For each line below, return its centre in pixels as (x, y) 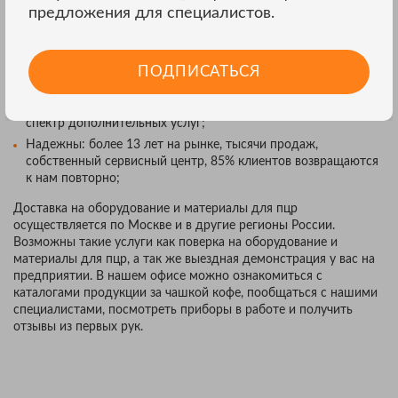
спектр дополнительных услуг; (115, 123)
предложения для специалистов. (151, 13)
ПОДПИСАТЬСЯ (199, 71)
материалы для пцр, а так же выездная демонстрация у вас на (194, 259)
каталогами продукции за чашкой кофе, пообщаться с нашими (195, 293)
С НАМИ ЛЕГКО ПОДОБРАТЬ (137, 11)
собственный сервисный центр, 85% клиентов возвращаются (202, 162)
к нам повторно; (73, 179)
